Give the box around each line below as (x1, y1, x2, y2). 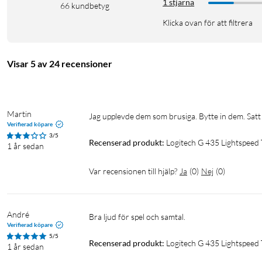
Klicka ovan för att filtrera (163, 18, 253, 28)
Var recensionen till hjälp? (89, 166, 177, 177)
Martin (7, 109, 32, 119)
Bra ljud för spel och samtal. (94, 212, 187, 222)
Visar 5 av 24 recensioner (7, 58, 112, 70)
